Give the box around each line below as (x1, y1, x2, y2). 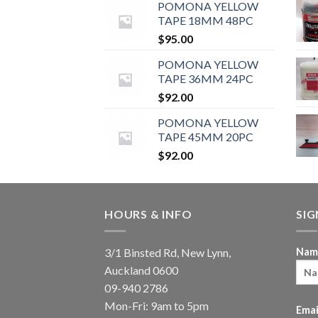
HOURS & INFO (104, 207, 192, 221)
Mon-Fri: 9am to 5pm (104, 299, 209, 313)
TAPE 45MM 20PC (158, 129, 253, 143)
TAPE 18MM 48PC (158, 13, 253, 27)
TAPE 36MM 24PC (158, 71, 253, 85)
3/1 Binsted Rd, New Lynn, (104, 246, 231, 260)
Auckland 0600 (104, 263, 178, 278)
